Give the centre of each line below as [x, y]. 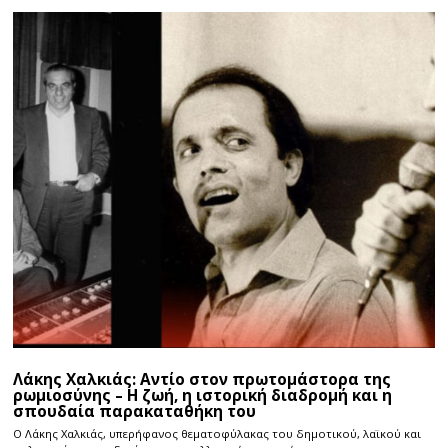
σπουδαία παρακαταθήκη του [135, 412]
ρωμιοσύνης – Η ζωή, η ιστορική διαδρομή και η [203, 396]
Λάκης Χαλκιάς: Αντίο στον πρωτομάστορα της [202, 380]
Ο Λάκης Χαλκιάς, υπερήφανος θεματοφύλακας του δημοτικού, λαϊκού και [217, 434]
